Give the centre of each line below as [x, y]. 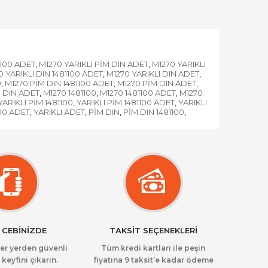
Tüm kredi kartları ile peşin [153, 248]
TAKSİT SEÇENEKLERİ [153, 230]
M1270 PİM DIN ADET [157, 83]
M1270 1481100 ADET [138, 93]
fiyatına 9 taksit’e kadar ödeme [153, 260]
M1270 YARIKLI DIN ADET [153, 74]
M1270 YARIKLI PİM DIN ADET [93, 64]
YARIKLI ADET [59, 112]
